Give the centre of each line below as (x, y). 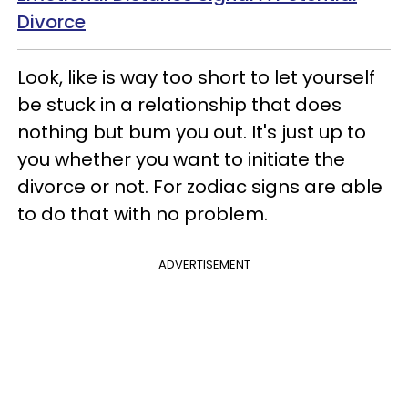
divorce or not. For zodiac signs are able (200, 187)
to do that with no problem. (143, 214)
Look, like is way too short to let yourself (196, 77)
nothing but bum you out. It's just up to (192, 132)
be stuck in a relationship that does (179, 105)
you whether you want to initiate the (181, 159)
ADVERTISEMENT (204, 265)
